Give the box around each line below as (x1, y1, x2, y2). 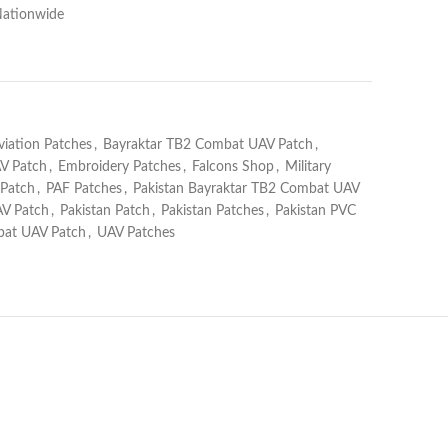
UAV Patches (97, 226, 175, 240)
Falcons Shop (192, 160, 274, 174)
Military (285, 160, 331, 174)
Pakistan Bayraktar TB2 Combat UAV (133, 182, 359, 196)
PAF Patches (46, 182, 122, 196)
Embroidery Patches (58, 160, 181, 174)
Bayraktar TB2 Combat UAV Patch (103, 138, 313, 152)
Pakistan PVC (275, 204, 356, 218)
